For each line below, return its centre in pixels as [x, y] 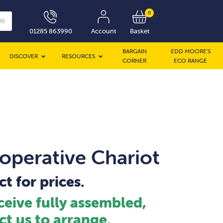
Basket [139, 31]
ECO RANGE [191, 60]
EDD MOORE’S [190, 51]
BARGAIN [134, 51]
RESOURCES [79, 56]
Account [104, 31]
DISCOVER [24, 56]
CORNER [135, 60]
